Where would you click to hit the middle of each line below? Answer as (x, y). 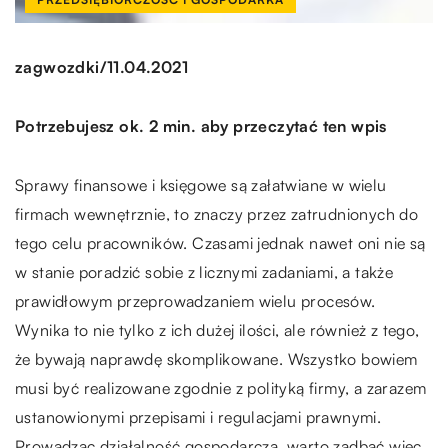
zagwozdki (57, 67)
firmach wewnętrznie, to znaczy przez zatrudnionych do (217, 213)
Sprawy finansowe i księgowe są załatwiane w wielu (201, 184)
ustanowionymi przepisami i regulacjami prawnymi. (198, 416)
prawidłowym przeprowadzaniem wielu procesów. (195, 300)
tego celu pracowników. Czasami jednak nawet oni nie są (220, 242)
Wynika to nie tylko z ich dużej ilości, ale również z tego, (217, 329)
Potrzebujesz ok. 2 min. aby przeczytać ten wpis (201, 125)
